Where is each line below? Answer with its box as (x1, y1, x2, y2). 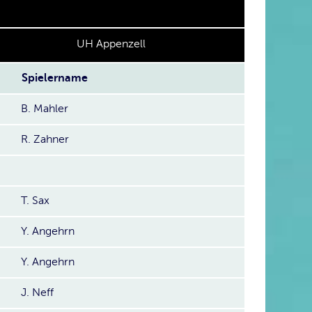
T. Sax (21, 194, 49, 207)
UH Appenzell (76, 38, 146, 50)
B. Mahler (21, 102, 68, 115)
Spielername (22, 72, 88, 84)
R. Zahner (21, 133, 69, 146)
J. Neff (21, 286, 54, 299)
